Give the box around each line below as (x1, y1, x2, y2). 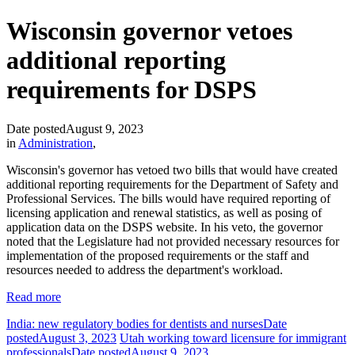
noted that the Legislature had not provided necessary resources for (6, 234, 339, 248)
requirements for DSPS (6, 75, 257, 105)
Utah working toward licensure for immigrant (120, 330, 346, 345)
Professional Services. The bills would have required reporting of (6, 191, 330, 205)
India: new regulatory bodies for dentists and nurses (6, 316, 263, 330)
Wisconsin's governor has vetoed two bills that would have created (6, 162, 338, 177)
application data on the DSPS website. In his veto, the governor (6, 219, 323, 234)
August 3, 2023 (39, 330, 116, 345)
